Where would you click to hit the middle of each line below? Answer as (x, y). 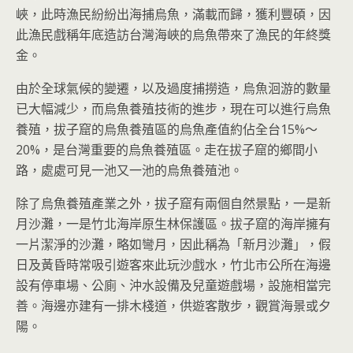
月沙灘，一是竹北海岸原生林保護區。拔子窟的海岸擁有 (173, 223)
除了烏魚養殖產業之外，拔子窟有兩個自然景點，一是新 (173, 203)
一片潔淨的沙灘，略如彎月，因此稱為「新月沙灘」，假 (173, 244)
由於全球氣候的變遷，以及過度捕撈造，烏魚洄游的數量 (173, 88)
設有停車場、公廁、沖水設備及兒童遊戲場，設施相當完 (173, 285)
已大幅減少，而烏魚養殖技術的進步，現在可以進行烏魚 (173, 108)
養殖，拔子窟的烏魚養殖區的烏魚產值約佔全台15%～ (167, 129)
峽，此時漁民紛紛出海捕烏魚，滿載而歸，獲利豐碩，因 (173, 14)
